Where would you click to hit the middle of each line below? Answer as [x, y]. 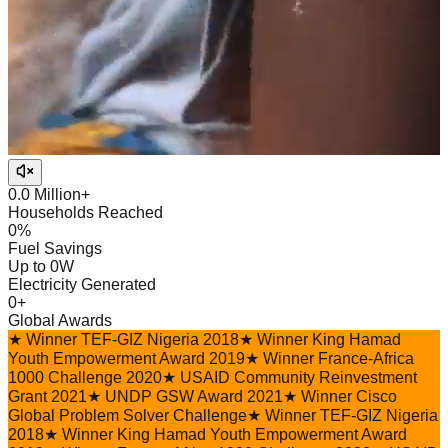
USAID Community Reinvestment [298, 377]
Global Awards [60, 320]
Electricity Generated [82, 284]
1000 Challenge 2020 [85, 377]
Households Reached [85, 212]
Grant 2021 [47, 396]
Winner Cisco [349, 396]
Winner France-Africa [338, 358]
